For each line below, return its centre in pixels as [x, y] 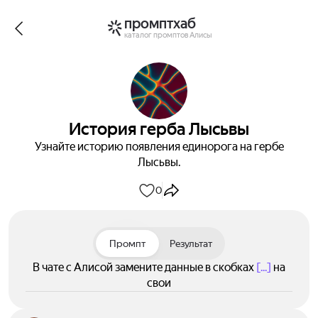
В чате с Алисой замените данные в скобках [144, 267]
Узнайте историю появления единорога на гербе [159, 147]
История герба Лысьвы [159, 129]
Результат [191, 243]
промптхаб [160, 23]
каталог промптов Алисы [168, 34]
